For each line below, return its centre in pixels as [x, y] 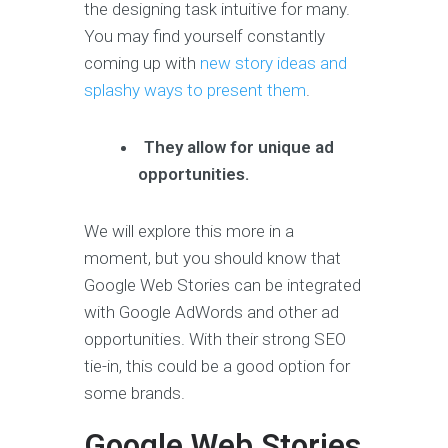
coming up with [142, 63]
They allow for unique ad [239, 147]
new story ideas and [273, 63]
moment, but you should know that [212, 258]
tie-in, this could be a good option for [217, 366]
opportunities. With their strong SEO [215, 339]
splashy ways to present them [195, 90]
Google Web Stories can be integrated [222, 285]
